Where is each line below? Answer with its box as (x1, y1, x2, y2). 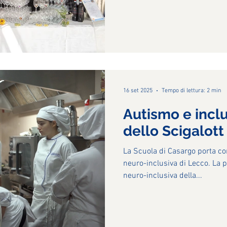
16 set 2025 (123, 87, 153, 94)
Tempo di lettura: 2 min (162, 87, 221, 94)
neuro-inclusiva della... (123, 170, 202, 181)
